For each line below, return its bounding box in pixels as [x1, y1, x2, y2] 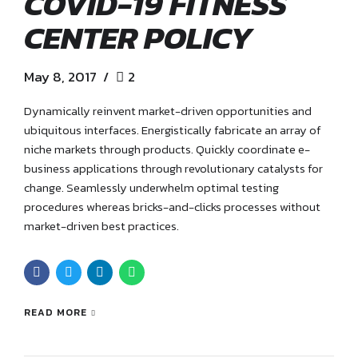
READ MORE [24, 305, 87, 320]
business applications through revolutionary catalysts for [24, 158, 323, 177]
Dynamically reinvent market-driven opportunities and [24, 101, 312, 120]
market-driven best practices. [24, 216, 179, 235]
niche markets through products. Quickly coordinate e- [24, 139, 310, 158]
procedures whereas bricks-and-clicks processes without [24, 197, 320, 216]
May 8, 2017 [24, 66, 97, 87]
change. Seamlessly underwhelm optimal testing [24, 177, 279, 197]
